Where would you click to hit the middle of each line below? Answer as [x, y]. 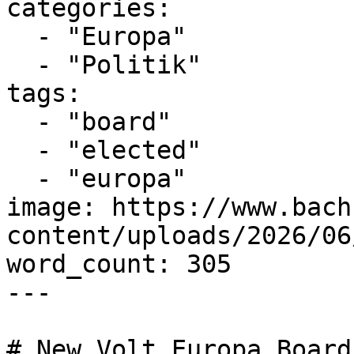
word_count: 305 [119, 264]
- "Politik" [21, 65]
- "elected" [21, 150]
